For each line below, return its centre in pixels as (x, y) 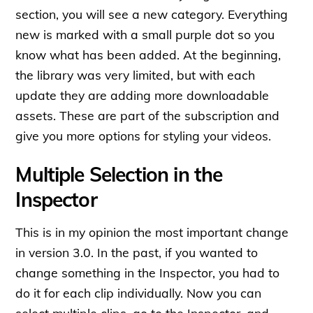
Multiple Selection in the (119, 174)
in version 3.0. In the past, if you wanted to (137, 252)
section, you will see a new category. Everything (152, 14)
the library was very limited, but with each (136, 74)
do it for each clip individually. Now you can (139, 292)
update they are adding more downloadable (143, 95)
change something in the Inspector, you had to (148, 272)
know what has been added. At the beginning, (148, 54)
